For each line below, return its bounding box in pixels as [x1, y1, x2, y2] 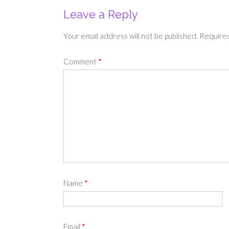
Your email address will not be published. [63, 31, 198, 40]
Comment [63, 57, 98, 66]
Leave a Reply [63, 8, 138, 21]
